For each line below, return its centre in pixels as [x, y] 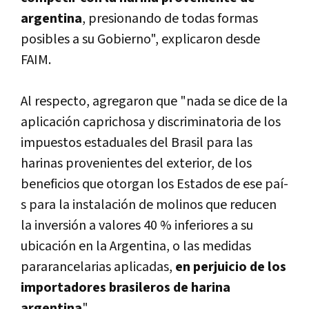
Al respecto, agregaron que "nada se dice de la [154, 101]
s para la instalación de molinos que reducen [149, 205]
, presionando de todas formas [170, 18]
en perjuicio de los [231, 267]
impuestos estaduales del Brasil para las [137, 142]
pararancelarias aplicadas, [98, 267]
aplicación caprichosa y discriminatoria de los [151, 122]
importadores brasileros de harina [126, 287]
